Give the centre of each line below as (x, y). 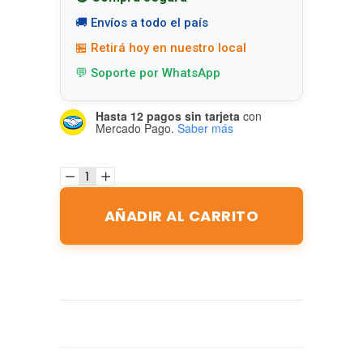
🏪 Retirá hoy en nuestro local (161, 47)
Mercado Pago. (135, 128)
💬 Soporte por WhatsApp (148, 73)
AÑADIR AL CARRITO (181, 216)
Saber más (205, 128)
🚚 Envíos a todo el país (142, 22)
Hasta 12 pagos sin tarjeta (168, 115)
